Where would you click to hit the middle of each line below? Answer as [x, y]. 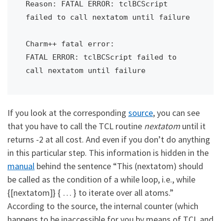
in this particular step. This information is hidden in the [108, 152]
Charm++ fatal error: [70, 43]
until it [193, 126]
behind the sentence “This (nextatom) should [119, 166]
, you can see [176, 112]
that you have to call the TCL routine [76, 126]
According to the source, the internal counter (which [103, 206]
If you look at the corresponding [68, 112]
